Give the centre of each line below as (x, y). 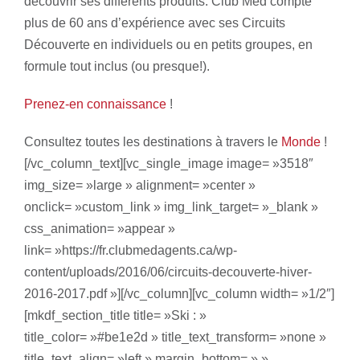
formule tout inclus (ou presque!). (117, 66)
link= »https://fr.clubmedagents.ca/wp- (131, 250)
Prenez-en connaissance (95, 104)
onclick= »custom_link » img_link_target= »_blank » (171, 207)
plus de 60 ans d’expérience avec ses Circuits (155, 23)
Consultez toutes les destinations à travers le (153, 142)
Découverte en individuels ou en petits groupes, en (168, 45)
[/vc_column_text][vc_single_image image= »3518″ (169, 164)
